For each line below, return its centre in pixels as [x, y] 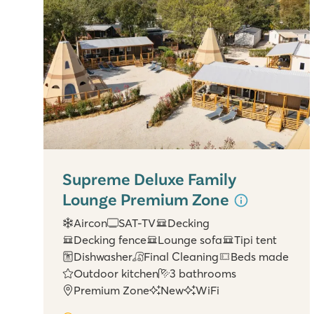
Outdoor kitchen [116, 274]
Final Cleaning [182, 257]
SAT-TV [137, 223]
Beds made [259, 257]
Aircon [91, 223]
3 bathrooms [203, 274]
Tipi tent [255, 240]
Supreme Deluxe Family [150, 178]
